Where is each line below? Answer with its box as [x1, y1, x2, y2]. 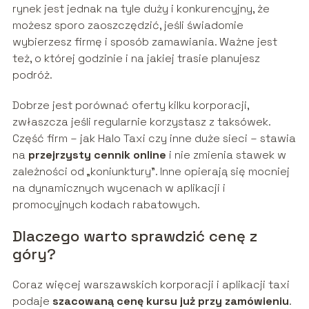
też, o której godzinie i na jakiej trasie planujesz [12, 51, 260, 66]
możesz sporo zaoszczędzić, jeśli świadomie [12, 18, 243, 33]
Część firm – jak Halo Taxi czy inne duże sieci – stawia [12, 131, 296, 146]
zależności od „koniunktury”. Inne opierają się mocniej [12, 164, 290, 179]
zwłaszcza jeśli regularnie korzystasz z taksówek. [12, 114, 270, 130]
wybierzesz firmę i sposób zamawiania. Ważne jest [12, 34, 277, 50]
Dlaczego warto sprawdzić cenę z [12, 226, 257, 246]
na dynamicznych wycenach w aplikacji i [12, 181, 226, 196]
